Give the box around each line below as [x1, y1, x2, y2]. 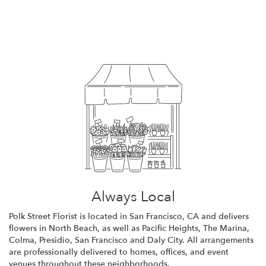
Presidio [39, 234, 70, 246]
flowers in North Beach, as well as [9, 222, 142, 234]
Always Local [91, 186, 175, 207]
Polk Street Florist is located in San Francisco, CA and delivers [9, 210, 249, 222]
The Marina [203, 222, 247, 234]
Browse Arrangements [17, 7, 107, 19]
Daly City [147, 234, 182, 246]
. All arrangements [182, 234, 254, 246]
